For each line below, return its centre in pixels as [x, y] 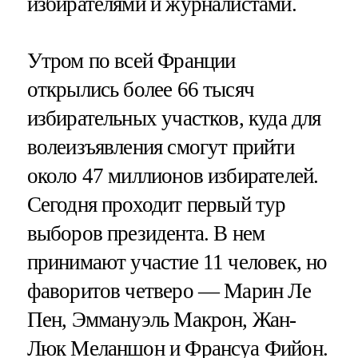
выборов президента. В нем [146, 233]
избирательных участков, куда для [174, 118]
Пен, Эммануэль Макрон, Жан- [161, 319]
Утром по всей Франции [131, 60]
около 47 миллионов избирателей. [173, 175]
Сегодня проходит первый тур [156, 204]
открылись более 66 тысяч [141, 89]
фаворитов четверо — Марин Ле [169, 290]
